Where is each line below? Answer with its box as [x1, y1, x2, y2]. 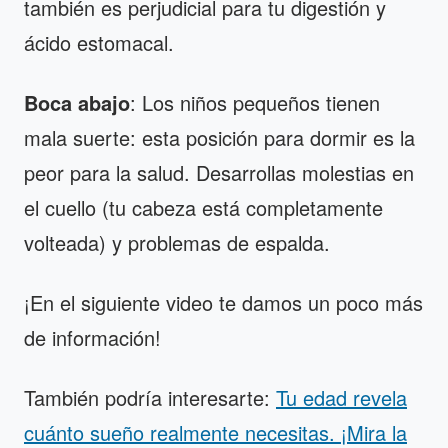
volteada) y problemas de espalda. [24, 228, 330, 258]
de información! [24, 323, 161, 353]
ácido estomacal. [24, 28, 174, 58]
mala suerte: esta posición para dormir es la [24, 123, 415, 153]
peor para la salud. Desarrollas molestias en [24, 158, 414, 188]
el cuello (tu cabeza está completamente [24, 193, 383, 223]
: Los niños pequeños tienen [130, 88, 380, 118]
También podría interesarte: [24, 383, 276, 413]
